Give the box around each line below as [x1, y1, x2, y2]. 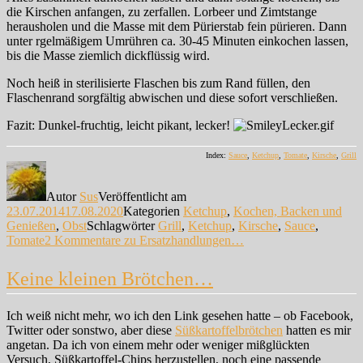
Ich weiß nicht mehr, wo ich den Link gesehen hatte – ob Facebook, [6, 308, 353, 322]
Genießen [6, 218, 56, 233]
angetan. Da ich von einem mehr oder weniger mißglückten [6, 337, 310, 352]
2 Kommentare [45, 233, 121, 247]
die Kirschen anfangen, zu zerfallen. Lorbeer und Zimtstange [6, 4, 317, 19]
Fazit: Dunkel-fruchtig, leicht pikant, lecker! [6, 117, 233, 132]
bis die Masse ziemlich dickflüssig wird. [6, 48, 210, 62]
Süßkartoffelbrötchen [175, 322, 283, 337]
